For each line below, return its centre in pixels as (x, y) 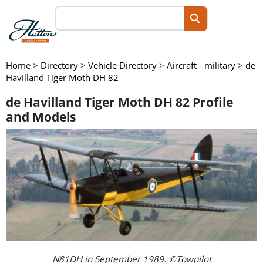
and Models (41, 117)
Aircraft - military (201, 65)
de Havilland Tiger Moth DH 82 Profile (119, 102)
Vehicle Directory (122, 65)
